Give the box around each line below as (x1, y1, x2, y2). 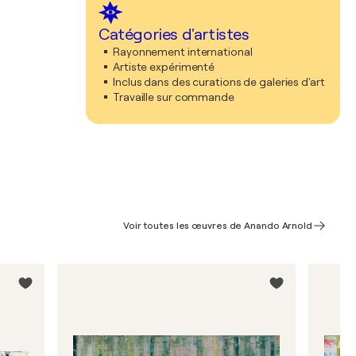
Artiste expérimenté (113, 60, 215, 73)
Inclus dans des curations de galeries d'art (113, 75, 325, 88)
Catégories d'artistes (99, 25, 250, 44)
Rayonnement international (113, 45, 253, 58)
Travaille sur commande (113, 91, 234, 103)
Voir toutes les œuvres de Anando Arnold (122, 220, 312, 231)
